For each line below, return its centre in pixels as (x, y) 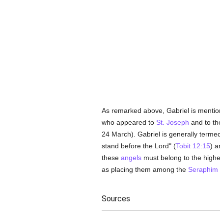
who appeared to (129, 122)
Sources (116, 199)
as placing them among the (145, 169)
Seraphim (203, 169)
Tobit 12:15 (193, 146)
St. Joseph (172, 122)
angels (131, 158)
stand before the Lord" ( (138, 146)
